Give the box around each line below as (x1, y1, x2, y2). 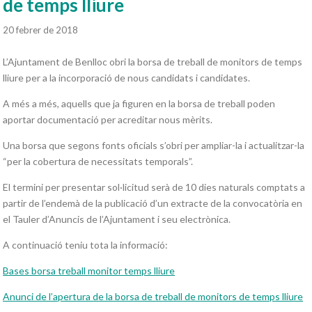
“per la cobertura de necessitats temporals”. (3, 155, 194, 167)
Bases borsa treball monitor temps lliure (3, 264, 175, 276)
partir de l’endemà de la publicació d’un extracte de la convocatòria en (3, 196, 303, 209)
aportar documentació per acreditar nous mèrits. (3, 113, 213, 125)
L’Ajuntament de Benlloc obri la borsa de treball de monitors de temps (3, 55, 303, 68)
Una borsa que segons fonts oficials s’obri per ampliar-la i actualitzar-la (3, 139, 305, 151)
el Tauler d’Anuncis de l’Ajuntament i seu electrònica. (3, 212, 231, 225)
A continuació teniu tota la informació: (3, 238, 169, 251)
